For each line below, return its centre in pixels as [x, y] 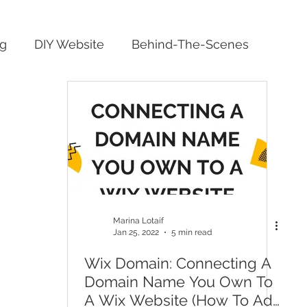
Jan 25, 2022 [136, 232]
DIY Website [69, 44]
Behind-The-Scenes [190, 44]
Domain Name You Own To [179, 282]
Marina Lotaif [138, 221]
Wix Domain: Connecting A [178, 263]
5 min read [192, 232]
